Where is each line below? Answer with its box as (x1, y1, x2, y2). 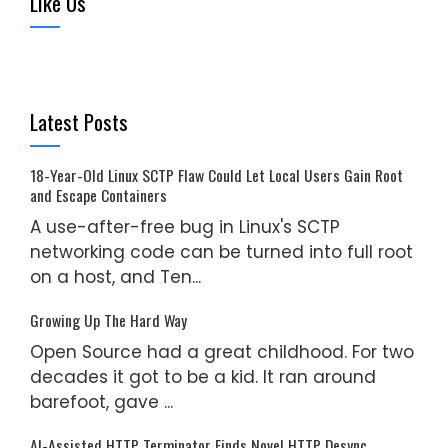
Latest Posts (30, 105, 128, 137)
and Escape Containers (30, 182, 167, 207)
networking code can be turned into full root (30, 239, 413, 264)
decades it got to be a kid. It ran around (30, 364, 376, 389)
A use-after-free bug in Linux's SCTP (30, 214, 340, 239)
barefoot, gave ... (30, 389, 173, 414)
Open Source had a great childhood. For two (30, 339, 414, 364)
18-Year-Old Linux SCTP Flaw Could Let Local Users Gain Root (30, 162, 403, 187)
